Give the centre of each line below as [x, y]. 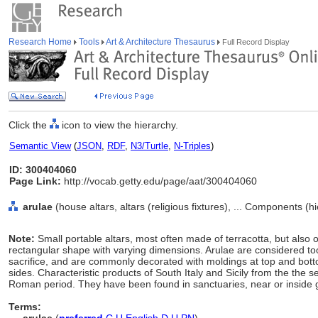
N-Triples [192, 146]
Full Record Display [255, 42]
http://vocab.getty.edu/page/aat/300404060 [159, 181]
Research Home [41, 42]
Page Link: [35, 181]
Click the [29, 125]
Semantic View [40, 146]
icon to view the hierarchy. [119, 125]
